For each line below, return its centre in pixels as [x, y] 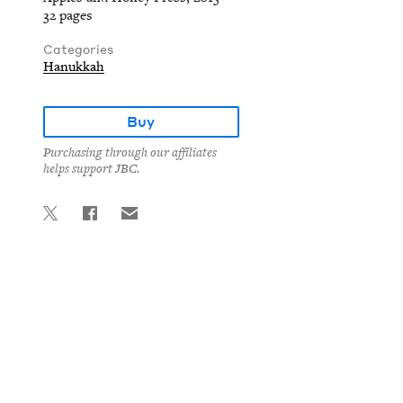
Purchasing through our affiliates [130, 153]
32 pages [68, 15]
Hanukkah [74, 67]
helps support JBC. [91, 169]
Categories [78, 49]
